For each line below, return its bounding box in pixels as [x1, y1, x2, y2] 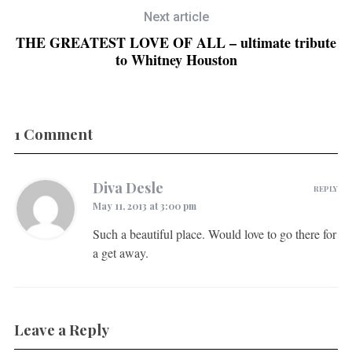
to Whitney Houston [115, 49, 237, 71]
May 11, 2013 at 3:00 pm [92, 200, 196, 213]
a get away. [92, 244, 148, 262]
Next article [143, 9, 209, 25]
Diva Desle [92, 178, 163, 198]
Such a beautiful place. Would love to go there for [92, 225, 336, 243]
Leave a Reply [13, 320, 109, 340]
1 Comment [13, 124, 93, 145]
